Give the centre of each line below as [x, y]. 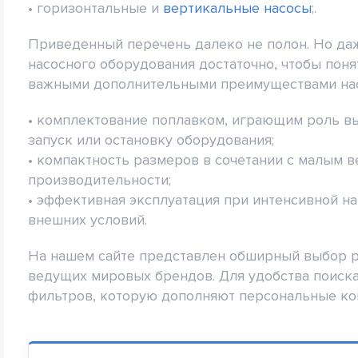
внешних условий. [88, 219]
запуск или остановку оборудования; [151, 139]
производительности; [99, 179]
